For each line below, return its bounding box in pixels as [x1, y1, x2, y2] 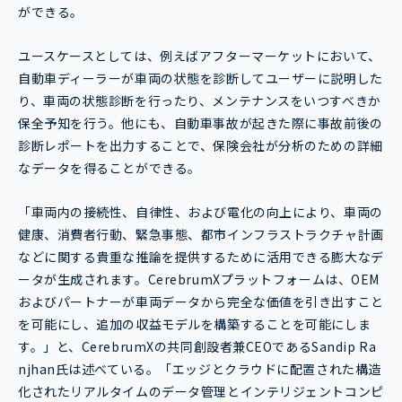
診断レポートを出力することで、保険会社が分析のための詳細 [18, 135, 383, 154]
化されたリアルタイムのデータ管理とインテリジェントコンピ [18, 381, 384, 400]
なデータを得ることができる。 [18, 158, 201, 177]
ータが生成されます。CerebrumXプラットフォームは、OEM [18, 269, 380, 288]
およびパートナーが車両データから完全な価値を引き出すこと [18, 292, 384, 310]
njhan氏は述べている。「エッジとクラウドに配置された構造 [18, 359, 381, 378]
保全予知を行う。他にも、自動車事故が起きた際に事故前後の [18, 113, 383, 132]
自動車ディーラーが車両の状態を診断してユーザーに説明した [18, 68, 383, 87]
